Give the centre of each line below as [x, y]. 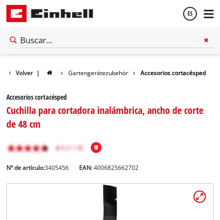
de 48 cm [24, 124]
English [26, 85]
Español [27, 58]
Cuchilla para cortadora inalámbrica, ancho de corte [105, 110]
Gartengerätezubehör [98, 73]
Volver [25, 73]
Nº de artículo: [26, 167]
